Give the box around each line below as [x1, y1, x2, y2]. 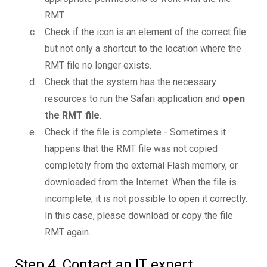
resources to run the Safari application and [45, 93, 222, 105]
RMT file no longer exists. [45, 60, 151, 72]
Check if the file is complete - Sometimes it [45, 126, 226, 138]
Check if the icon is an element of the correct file [45, 26, 246, 38]
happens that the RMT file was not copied [45, 143, 218, 155]
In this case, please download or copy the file [45, 210, 233, 222]
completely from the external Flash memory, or [45, 160, 238, 172]
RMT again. [45, 226, 91, 238]
